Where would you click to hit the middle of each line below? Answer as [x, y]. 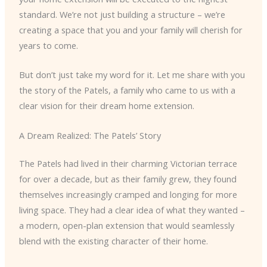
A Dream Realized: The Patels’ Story [90, 135]
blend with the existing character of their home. [113, 241]
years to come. [48, 45]
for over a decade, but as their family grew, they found [128, 179]
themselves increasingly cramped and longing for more [128, 195]
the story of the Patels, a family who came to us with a [127, 90]
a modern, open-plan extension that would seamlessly [126, 226]
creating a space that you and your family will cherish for [131, 30]
